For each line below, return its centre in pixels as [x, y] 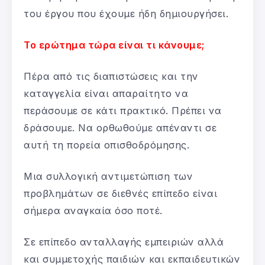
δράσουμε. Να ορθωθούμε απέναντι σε [120, 127]
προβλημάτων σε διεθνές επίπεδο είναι [120, 193]
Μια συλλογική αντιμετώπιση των [108, 176]
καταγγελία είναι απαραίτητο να [106, 93]
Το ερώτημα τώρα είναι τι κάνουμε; [114, 45]
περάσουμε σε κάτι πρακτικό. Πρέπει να [123, 110]
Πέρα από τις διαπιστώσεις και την [111, 76]
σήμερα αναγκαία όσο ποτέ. [93, 210]
